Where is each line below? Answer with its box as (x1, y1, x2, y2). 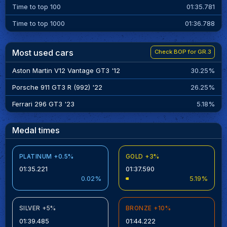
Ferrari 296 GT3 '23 (12, 99, 74, 108)
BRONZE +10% (125, 205, 171, 212)
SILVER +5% (19, 205, 56, 212)
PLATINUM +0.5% (19, 153, 74, 160)
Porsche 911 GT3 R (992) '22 (12, 83, 102, 91)
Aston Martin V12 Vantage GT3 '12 (12, 66, 120, 74)
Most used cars (12, 47, 73, 58)
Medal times (12, 125, 60, 136)
